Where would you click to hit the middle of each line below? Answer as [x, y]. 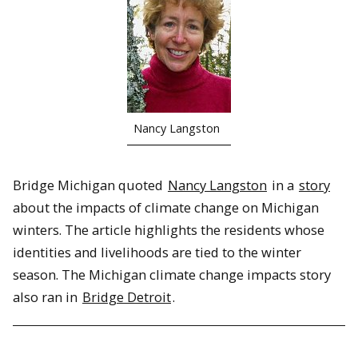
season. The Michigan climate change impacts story [172, 275]
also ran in [47, 297]
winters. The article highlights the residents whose [169, 230]
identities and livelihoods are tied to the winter [157, 253]
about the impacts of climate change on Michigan [166, 208]
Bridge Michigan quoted [89, 185]
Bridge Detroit [127, 297]
